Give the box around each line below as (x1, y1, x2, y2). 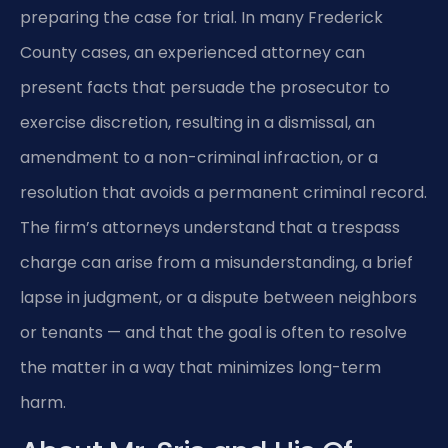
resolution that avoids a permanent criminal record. (20, 181, 427, 205)
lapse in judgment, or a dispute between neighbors (20, 286, 417, 310)
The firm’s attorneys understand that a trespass (20, 216, 400, 240)
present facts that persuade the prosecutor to (20, 76, 390, 100)
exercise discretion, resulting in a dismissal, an (20, 111, 375, 135)
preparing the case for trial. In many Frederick (20, 6, 383, 30)
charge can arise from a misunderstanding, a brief (20, 251, 413, 275)
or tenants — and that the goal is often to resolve (20, 321, 407, 345)
